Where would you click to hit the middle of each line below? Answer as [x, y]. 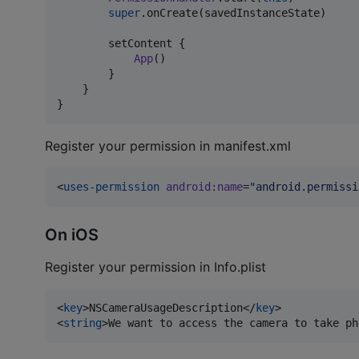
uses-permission [111, 187]
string [83, 323]
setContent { [121, 44]
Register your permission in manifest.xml [168, 146]
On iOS [72, 234]
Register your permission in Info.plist [155, 266]
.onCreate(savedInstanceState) [233, 13]
